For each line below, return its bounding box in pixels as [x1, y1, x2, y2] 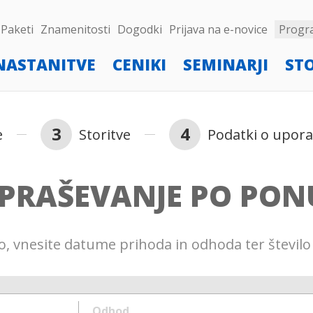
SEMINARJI [183, 54, 268, 75]
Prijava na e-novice [169, 22, 268, 37]
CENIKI [112, 54, 166, 75]
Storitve [79, 124, 131, 144]
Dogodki [117, 22, 162, 37]
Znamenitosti [41, 22, 110, 37]
